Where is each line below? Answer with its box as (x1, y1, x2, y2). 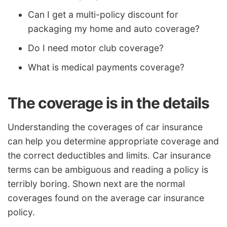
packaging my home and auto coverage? (28, 23, 200, 34)
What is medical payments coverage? (28, 62, 184, 73)
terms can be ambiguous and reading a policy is (8, 164, 208, 175)
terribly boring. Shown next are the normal (8, 178, 185, 189)
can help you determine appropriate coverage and (8, 135, 219, 146)
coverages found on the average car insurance (8, 192, 204, 203)
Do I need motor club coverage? (28, 43, 164, 54)
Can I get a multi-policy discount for (28, 9, 178, 20)
